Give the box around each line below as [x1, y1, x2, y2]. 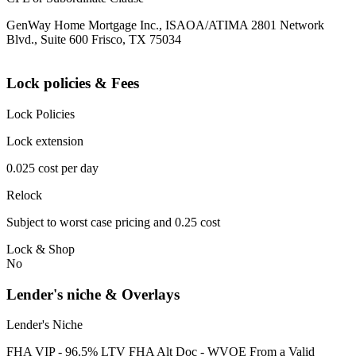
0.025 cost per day [6, 161, 99, 175]
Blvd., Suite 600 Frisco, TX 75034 [6, 33, 181, 47]
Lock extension [6, 133, 83, 148]
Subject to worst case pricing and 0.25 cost [6, 215, 220, 229]
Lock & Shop [6, 242, 75, 256]
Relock [6, 188, 42, 202]
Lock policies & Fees [6, 75, 139, 92]
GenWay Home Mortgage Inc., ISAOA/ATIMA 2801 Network [6, 18, 324, 33]
